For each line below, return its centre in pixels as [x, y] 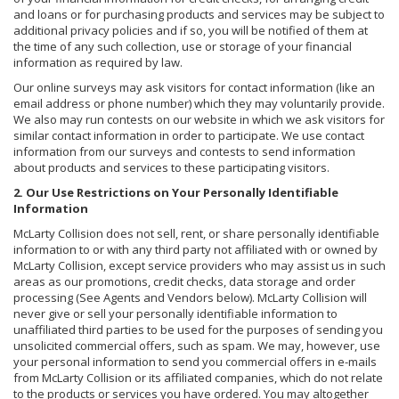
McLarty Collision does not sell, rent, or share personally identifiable [196, 233]
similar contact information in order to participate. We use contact [189, 135]
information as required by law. [98, 62]
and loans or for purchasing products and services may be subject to [199, 14]
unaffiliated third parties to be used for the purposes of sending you [198, 329]
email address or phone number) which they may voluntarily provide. [199, 103]
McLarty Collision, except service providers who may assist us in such [199, 265]
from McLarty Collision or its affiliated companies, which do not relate [198, 377]
